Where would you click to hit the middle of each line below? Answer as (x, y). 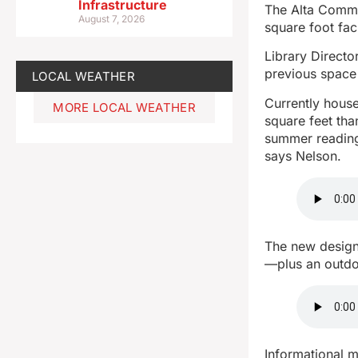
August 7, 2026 (112, 18)
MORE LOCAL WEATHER (124, 107)
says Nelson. (303, 155)
